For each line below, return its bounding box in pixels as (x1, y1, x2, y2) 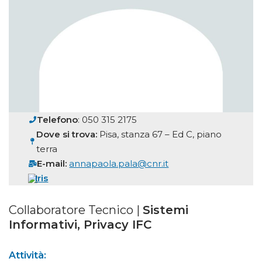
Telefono (37, 114, 78, 126)
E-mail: (37, 158, 67, 170)
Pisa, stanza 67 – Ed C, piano (97, 129, 222, 140)
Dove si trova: (36, 129, 98, 140)
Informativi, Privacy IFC (9, 218, 151, 232)
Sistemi (143, 203, 188, 218)
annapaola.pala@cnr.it (69, 158, 169, 170)
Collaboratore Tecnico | (9, 203, 143, 218)
